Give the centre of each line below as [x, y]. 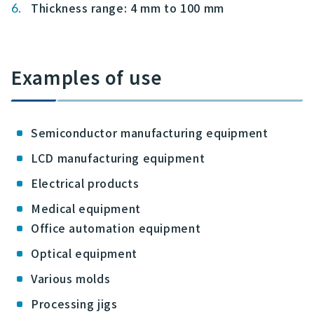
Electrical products [85, 183]
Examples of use [87, 77]
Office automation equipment [116, 228]
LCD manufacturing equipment [118, 158]
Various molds [71, 279]
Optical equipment [84, 253]
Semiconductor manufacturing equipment [150, 133]
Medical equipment [86, 209]
